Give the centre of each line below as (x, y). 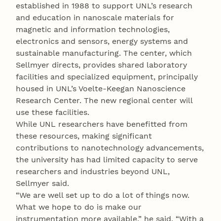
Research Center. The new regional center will (104, 101)
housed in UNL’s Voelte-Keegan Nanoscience (101, 89)
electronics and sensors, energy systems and (102, 41)
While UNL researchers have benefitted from (102, 124)
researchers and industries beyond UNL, (93, 172)
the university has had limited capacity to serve (107, 160)
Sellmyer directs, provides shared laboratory (101, 65)
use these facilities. (53, 112)
